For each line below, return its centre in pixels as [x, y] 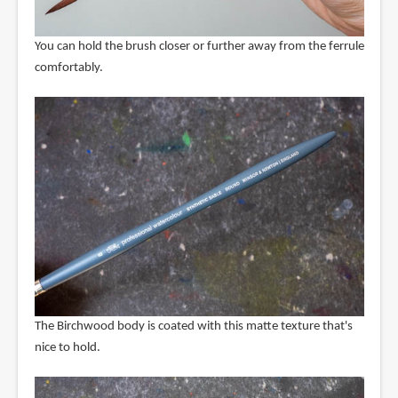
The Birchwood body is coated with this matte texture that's [193, 327]
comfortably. [68, 68]
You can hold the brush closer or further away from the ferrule [199, 46]
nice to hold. [67, 348]
